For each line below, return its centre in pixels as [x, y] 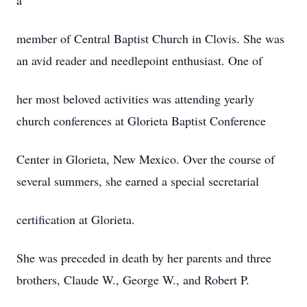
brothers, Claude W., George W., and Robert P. [133, 280]
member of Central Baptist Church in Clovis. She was [150, 38]
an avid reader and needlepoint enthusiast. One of [139, 60]
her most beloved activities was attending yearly [135, 99]
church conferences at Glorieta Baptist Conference [141, 121]
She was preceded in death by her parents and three [144, 258]
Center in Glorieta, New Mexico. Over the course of [146, 159]
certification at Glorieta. [76, 219]
